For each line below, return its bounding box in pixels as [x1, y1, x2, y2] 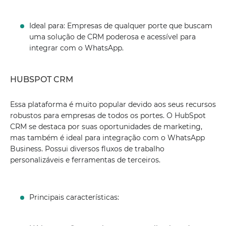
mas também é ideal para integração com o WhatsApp [10, 133, 205, 142]
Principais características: [29, 193, 122, 202]
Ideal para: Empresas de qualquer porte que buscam [29, 21, 213, 30]
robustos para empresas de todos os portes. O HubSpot [10, 111, 206, 120]
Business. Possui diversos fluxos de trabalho [10, 144, 164, 153]
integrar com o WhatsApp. [29, 43, 124, 52]
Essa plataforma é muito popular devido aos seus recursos [10, 100, 216, 109]
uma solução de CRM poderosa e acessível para [29, 32, 196, 41]
